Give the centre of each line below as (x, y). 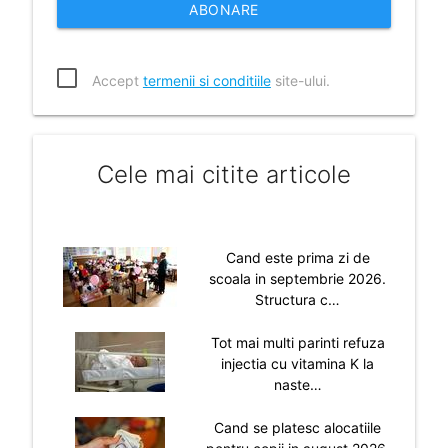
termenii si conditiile (206, 80)
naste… (297, 384)
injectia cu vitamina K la (298, 363)
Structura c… (298, 299)
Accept (117, 80)
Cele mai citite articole (224, 174)
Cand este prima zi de (297, 257)
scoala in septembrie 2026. (298, 278)
